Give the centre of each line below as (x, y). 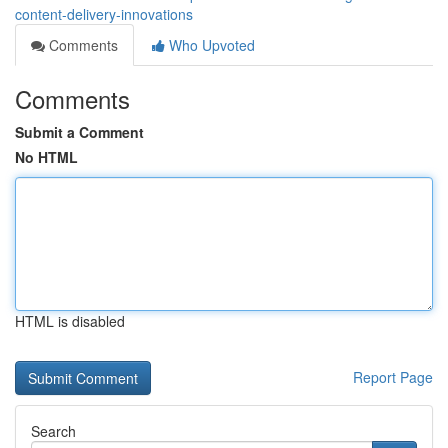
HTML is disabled (70, 321)
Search (53, 431)
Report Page (393, 377)
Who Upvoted (210, 45)
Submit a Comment (79, 132)
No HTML (46, 157)
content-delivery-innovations (104, 14)
